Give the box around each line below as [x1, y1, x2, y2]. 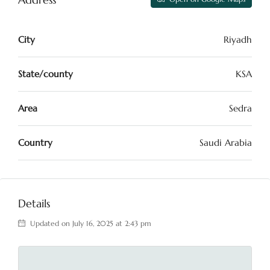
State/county [18, 68, 73, 80]
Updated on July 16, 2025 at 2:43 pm [28, 219, 151, 228]
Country [18, 137, 52, 148]
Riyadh [224, 34, 252, 45]
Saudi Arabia [199, 137, 252, 148]
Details [18, 196, 50, 210]
